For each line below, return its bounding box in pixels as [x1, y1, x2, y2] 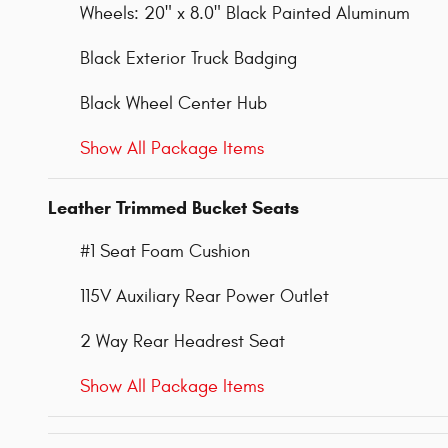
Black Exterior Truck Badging [80, 48, 297, 70]
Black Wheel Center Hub [80, 93, 267, 115]
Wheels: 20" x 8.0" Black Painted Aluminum [80, 3, 410, 25]
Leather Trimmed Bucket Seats [48, 197, 299, 220]
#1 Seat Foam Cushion [80, 241, 250, 263]
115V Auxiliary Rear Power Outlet [80, 286, 329, 308]
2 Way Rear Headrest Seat [80, 331, 285, 353]
